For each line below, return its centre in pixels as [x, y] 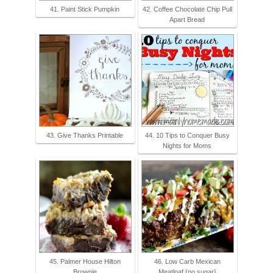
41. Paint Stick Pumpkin [85, 9]
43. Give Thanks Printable [85, 135]
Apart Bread [187, 19]
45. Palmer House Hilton [85, 261]
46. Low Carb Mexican [187, 261]
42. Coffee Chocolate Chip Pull [187, 9]
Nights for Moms [187, 145]
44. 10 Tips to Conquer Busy [187, 135]
